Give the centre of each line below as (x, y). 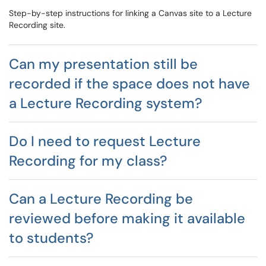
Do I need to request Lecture (105, 141)
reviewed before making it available (127, 218)
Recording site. (37, 25)
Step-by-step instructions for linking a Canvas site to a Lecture (130, 13)
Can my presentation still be (103, 64)
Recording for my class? (88, 161)
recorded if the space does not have (129, 83)
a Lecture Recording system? (106, 103)
